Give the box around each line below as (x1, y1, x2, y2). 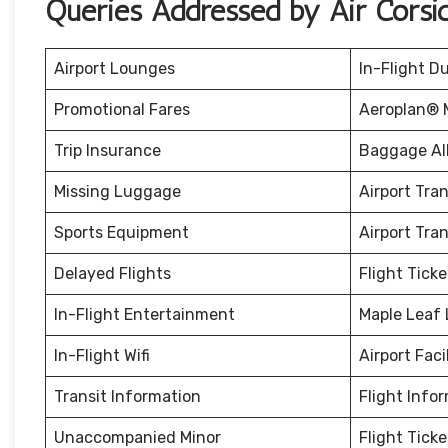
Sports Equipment (54, 223, 189, 243)
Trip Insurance (54, 141, 161, 161)
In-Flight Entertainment (54, 305, 235, 325)
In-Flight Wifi (54, 346, 150, 366)
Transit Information (54, 387, 201, 407)
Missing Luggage (54, 182, 181, 202)
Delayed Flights (54, 264, 171, 284)
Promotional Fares (54, 100, 190, 120)
